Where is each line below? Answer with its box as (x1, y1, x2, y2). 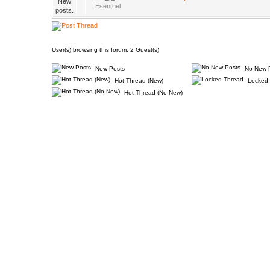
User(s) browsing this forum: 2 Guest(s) (52, 46, 159, 53)
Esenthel (95, 2, 121, 10)
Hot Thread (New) (113, 77, 163, 84)
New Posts (93, 65, 125, 72)
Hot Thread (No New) (122, 89, 183, 96)
